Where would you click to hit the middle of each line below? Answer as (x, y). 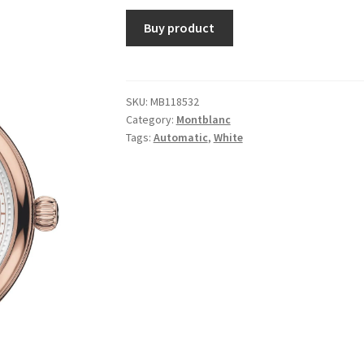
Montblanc (203, 119)
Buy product (180, 27)
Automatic (180, 137)
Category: (151, 119)
